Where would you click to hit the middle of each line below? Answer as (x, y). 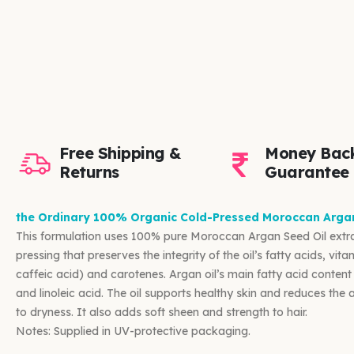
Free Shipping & (120, 153)
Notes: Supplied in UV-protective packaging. (133, 331)
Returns (89, 171)
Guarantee (307, 171)
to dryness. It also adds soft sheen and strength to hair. (162, 312)
